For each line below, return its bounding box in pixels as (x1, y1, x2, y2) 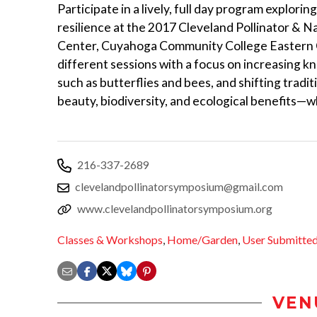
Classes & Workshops (57, 233, 163, 247)
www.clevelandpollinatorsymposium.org (77, 201, 272, 215)
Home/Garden (167, 233, 238, 247)
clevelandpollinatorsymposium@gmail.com (75, 179, 283, 193)
